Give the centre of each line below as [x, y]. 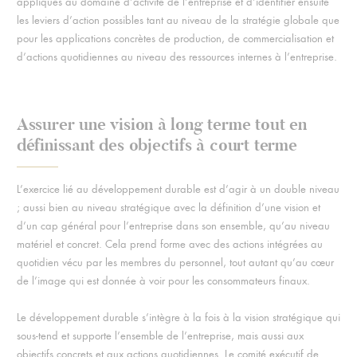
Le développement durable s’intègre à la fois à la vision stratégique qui [178, 317]
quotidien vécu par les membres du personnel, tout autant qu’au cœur [175, 262]
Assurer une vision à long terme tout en [161, 124]
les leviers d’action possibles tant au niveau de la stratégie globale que [178, 20]
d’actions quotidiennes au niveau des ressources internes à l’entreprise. [177, 57]
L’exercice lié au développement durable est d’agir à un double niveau [178, 189]
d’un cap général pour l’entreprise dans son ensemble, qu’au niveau [173, 226]
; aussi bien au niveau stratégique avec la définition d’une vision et [168, 207]
